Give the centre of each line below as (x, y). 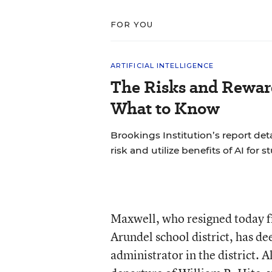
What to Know (165, 108)
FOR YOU (132, 24)
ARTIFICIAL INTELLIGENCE (162, 66)
